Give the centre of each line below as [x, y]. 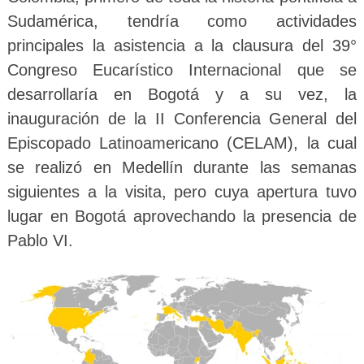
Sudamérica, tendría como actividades [182, 21]
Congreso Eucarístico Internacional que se [182, 69]
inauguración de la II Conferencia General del [182, 118]
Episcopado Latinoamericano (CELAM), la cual [182, 143]
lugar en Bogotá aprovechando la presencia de [182, 216]
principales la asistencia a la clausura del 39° [182, 45]
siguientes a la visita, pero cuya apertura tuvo [182, 191]
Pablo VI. [40, 240]
